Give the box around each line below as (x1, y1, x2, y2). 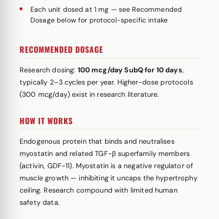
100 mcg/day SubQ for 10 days (77, 66, 182, 74)
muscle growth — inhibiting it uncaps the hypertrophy (20, 174, 197, 182)
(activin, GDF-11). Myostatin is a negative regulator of (20, 161, 194, 170)
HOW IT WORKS (20, 115, 73, 127)
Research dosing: (20, 66, 78, 74)
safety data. (20, 198, 60, 207)
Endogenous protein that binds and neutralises (20, 137, 175, 146)
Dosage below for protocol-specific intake (30, 16, 168, 24)
